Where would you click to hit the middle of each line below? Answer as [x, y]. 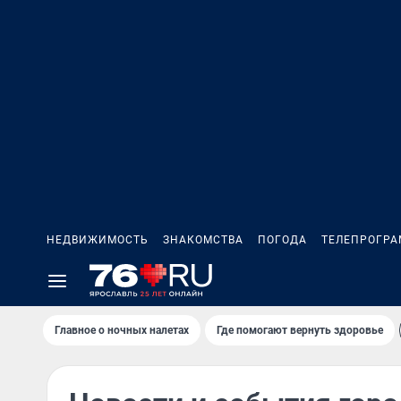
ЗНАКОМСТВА [203, 240]
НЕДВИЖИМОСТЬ [98, 240]
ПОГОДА [282, 240]
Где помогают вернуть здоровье [300, 330]
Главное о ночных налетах [122, 330]
